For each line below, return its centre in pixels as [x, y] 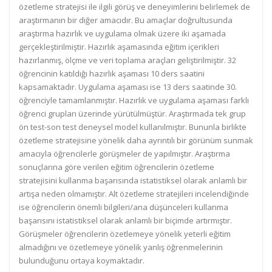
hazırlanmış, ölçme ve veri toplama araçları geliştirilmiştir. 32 [127, 60]
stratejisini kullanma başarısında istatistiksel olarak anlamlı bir [133, 180]
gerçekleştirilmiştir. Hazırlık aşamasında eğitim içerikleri [119, 47]
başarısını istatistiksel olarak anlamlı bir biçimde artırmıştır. [125, 220]
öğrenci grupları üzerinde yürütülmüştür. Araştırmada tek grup [132, 114]
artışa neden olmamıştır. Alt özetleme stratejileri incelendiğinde [134, 194]
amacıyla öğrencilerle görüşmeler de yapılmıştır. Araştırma [124, 154]
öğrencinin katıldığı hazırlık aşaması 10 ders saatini [112, 73]
